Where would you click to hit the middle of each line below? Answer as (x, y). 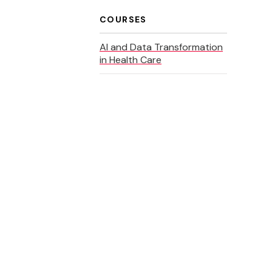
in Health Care (131, 60)
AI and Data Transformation (161, 47)
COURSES (123, 19)
